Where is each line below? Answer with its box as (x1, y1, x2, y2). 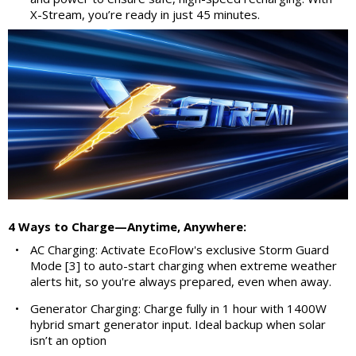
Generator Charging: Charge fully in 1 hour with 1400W (30, 300, 327, 316)
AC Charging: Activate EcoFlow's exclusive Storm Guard (30, 241, 329, 257)
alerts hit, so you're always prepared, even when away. (30, 273, 331, 289)
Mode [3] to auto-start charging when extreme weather (30, 257, 337, 273)
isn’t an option (30, 331, 106, 348)
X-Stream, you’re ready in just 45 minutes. (30, 6, 260, 22)
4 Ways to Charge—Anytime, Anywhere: (8, 218, 246, 234)
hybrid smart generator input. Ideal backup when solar (30, 315, 326, 332)
